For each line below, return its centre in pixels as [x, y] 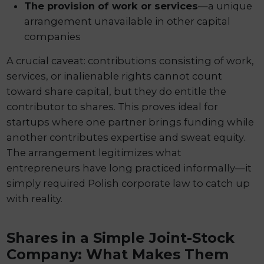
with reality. [35, 198]
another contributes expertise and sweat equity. [126, 137]
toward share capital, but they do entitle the [117, 91]
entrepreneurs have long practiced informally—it [129, 168]
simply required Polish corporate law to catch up [128, 183]
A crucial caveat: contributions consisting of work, [131, 60]
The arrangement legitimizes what [94, 152]
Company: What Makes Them [118, 254]
